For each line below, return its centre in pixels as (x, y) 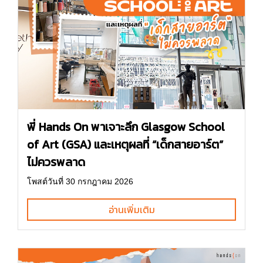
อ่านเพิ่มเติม (131, 210)
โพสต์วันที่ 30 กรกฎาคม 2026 (80, 182)
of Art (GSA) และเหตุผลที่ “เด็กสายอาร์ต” (125, 145)
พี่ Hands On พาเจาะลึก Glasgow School (126, 127)
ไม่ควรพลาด (56, 162)
